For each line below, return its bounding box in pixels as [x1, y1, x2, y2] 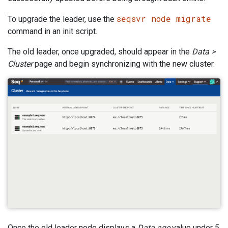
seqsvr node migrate [117, 13, 211, 24]
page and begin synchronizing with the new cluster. [33, 59, 215, 69]
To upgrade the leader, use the [8, 14, 117, 24]
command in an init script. [8, 26, 97, 37]
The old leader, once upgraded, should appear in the [8, 47, 192, 57]
